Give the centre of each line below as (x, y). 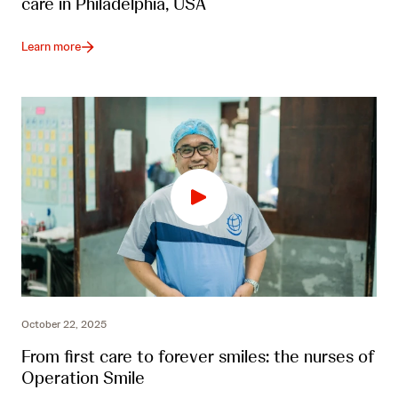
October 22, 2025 (64, 325)
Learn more (51, 47)
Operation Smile (83, 378)
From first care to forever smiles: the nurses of (198, 357)
